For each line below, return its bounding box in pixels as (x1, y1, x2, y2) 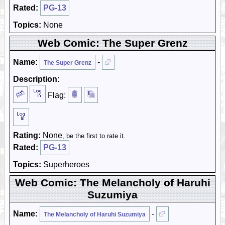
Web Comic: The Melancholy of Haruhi (15, 177, 210, 188)
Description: (13, 75, 60, 83)
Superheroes (41, 160, 89, 169)
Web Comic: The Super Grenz (37, 37, 188, 49)
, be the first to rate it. (62, 132, 126, 140)
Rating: (13, 131, 41, 140)
